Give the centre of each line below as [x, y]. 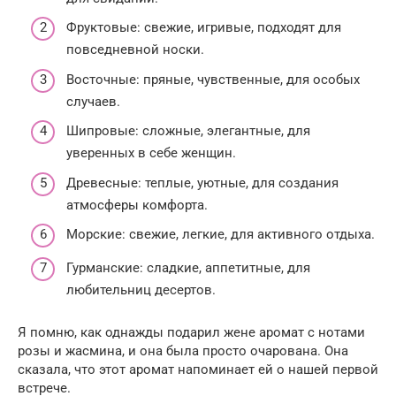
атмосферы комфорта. [137, 205]
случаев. [93, 101]
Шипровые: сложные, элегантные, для [188, 131]
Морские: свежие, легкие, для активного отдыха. [221, 235]
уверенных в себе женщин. [151, 153]
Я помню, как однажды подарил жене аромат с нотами [191, 332]
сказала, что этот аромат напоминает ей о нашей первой [198, 369]
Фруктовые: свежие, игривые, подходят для [204, 28]
